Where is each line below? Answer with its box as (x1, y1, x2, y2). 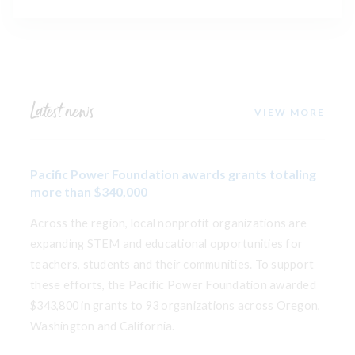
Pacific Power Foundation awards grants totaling (30, 166, 316, 182)
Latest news (30, 101, 94, 124)
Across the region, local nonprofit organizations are (30, 216, 307, 231)
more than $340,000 (30, 184, 147, 200)
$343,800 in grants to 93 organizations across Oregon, (30, 299, 321, 313)
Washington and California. (30, 319, 175, 334)
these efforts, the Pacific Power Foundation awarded (30, 278, 316, 292)
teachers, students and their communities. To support (30, 258, 314, 272)
